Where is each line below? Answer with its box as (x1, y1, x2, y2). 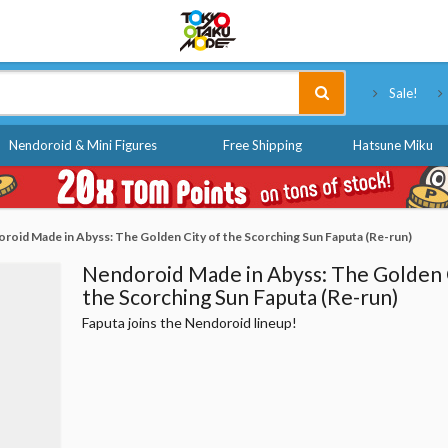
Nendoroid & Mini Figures (9, 137, 157, 153)
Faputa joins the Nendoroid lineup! (81, 314, 297, 331)
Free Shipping (222, 137, 302, 153)
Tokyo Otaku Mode (296, 11, 418, 28)
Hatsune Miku (352, 137, 433, 153)
